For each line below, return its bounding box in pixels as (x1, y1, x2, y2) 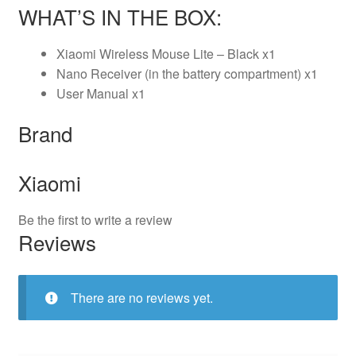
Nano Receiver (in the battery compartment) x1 (56, 64, 318, 83)
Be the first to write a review (17, 211, 172, 230)
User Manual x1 (56, 83, 145, 103)
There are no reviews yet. (70, 288, 213, 307)
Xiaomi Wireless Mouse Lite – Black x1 (56, 44, 276, 63)
